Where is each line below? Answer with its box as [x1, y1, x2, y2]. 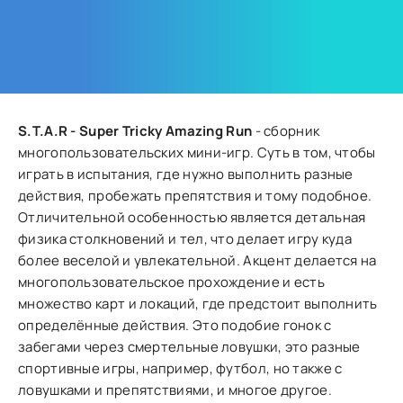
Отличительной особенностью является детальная [18, 208, 366, 227]
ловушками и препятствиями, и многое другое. [18, 381, 332, 399]
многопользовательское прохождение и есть [18, 273, 325, 291]
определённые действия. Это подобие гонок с [18, 316, 332, 335]
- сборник [252, 121, 320, 140]
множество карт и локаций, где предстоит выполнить [18, 294, 378, 313]
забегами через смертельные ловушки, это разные [18, 337, 361, 356]
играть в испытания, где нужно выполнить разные [18, 165, 354, 184]
